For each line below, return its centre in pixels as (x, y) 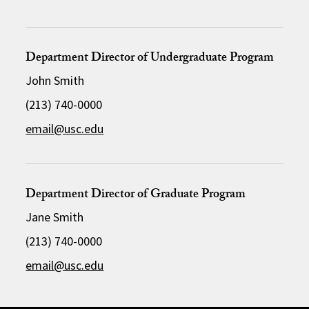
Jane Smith (55, 217)
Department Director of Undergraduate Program (150, 59)
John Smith (55, 81)
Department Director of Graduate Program (136, 196)
